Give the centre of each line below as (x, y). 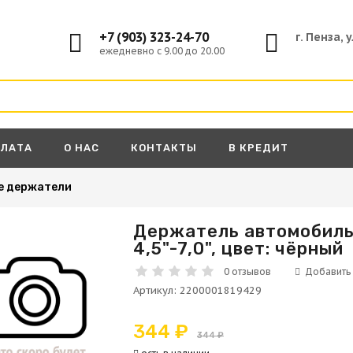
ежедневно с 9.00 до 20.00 (162, 51)
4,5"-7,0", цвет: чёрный (239, 249)
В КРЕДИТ (258, 148)
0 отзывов (248, 271)
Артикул (154, 290)
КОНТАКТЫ (164, 148)
